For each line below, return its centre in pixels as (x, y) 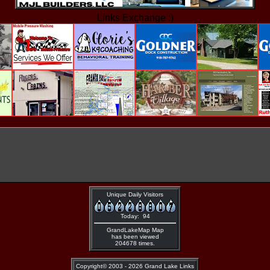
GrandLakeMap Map (135, 230)
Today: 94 (135, 216)
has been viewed (135, 237)
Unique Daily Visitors (135, 194)
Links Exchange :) (135, 18)
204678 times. (135, 243)
